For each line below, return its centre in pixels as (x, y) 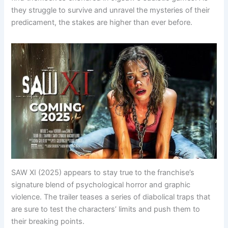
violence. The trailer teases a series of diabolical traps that (111, 197)
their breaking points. (48, 221)
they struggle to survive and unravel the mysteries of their (111, 10)
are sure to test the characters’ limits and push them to (106, 209)
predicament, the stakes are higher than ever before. (102, 22)
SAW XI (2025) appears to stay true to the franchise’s (103, 172)
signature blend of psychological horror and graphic (101, 184)
